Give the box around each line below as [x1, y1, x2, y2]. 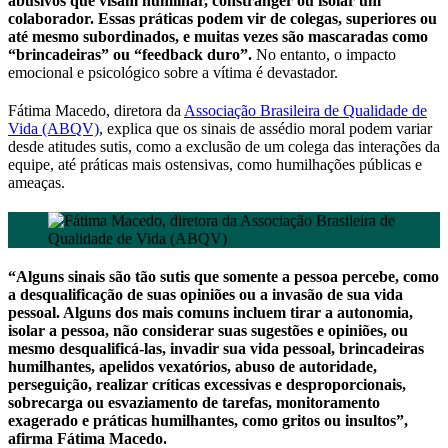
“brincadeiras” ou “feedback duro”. [8, 46, 252, 64]
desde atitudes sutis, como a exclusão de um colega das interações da [8, 138, 440, 156]
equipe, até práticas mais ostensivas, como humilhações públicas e [8, 156, 422, 174]
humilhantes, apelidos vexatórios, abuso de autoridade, [8, 358, 377, 376]
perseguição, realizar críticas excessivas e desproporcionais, [8, 376, 406, 394]
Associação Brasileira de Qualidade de [184, 102, 427, 120]
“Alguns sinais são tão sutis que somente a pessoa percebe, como [8, 268, 439, 286]
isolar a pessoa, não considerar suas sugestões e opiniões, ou [8, 322, 408, 340]
